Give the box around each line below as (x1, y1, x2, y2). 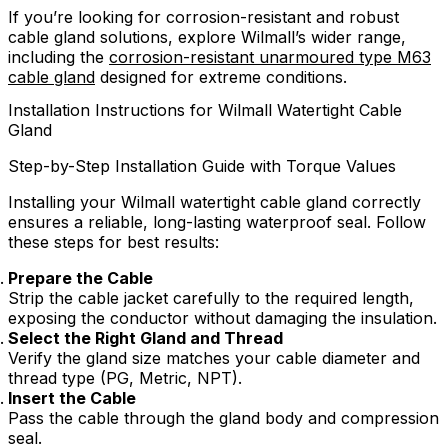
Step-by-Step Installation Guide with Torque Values (8, 156, 396, 177)
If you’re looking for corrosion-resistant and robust (8, 6, 399, 27)
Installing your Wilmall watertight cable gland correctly (8, 192, 421, 213)
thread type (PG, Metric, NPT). (8, 368, 242, 389)
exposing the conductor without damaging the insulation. (8, 308, 437, 329)
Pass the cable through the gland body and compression (8, 408, 439, 429)
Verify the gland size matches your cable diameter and (8, 348, 420, 369)
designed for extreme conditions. (95, 66, 347, 87)
